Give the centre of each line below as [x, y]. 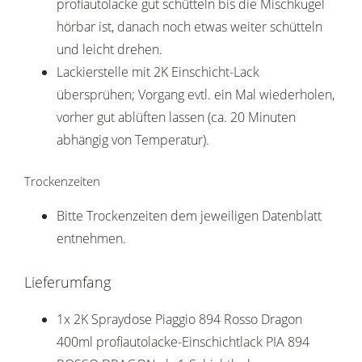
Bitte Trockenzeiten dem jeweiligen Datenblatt [189, 216]
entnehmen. [91, 239]
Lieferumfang [67, 282]
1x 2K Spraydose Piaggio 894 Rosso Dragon [179, 320]
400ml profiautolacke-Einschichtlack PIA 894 [183, 342]
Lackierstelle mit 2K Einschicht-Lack [158, 72]
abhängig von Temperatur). [133, 140]
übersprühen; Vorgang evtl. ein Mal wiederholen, [196, 95]
